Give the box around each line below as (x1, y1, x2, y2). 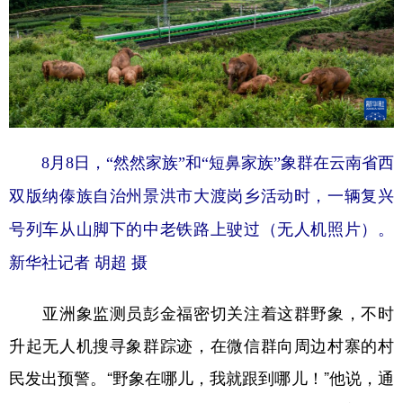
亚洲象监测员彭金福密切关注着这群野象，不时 (9, 305, 394, 322)
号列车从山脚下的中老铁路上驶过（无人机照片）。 (9, 220, 394, 239)
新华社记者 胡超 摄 (9, 254, 148, 273)
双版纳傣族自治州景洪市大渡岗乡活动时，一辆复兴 (9, 187, 394, 206)
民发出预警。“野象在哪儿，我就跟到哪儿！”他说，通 (9, 370, 394, 387)
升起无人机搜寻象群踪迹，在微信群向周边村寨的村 (9, 337, 394, 354)
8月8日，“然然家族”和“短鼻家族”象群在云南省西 (9, 154, 394, 173)
